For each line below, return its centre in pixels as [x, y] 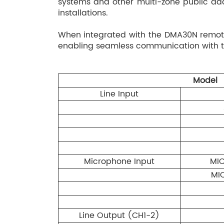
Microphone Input [119, 161]
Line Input [119, 94]
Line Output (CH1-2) [119, 215]
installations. [83, 13]
